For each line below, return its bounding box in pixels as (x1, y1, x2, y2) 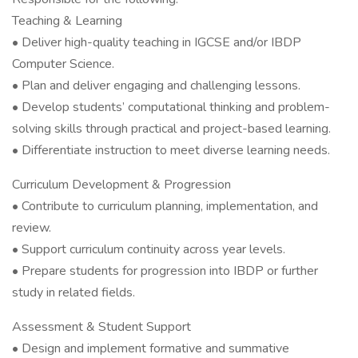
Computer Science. (12, 55, 114, 73)
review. (12, 219, 51, 237)
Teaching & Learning (12, 12, 122, 30)
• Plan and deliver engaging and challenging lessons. (12, 77, 300, 94)
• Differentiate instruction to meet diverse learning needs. (12, 141, 330, 159)
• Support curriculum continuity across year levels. (12, 241, 285, 258)
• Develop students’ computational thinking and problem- (12, 98, 330, 116)
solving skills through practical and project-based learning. (12, 120, 331, 137)
